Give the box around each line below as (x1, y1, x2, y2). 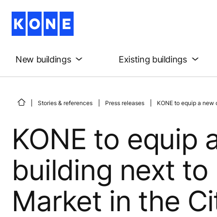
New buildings (15, 54, 71, 64)
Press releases (105, 99, 144, 107)
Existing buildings (119, 54, 187, 64)
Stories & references (38, 99, 93, 107)
